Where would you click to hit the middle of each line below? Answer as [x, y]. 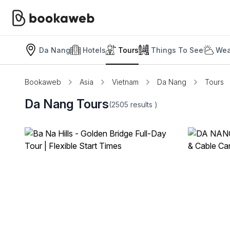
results [142, 104]
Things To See [177, 50]
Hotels [94, 50]
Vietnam [125, 82]
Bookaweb [43, 82]
